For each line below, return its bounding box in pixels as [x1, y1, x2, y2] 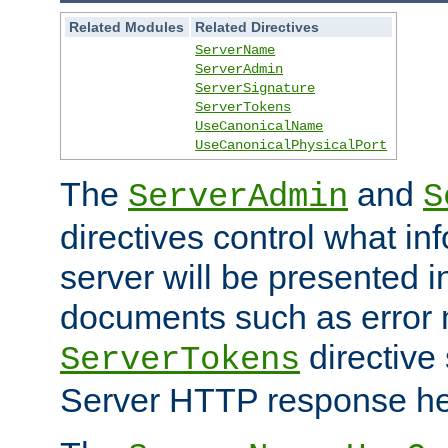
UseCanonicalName [195, 117, 324, 134]
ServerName [195, 41, 276, 58]
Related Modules [69, 18, 185, 35]
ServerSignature [195, 79, 316, 96]
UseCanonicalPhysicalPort [195, 136, 388, 153]
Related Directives [195, 18, 320, 35]
